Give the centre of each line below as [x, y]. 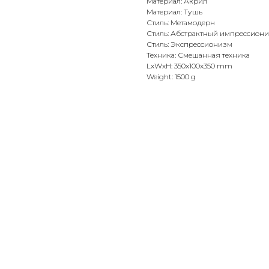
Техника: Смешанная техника [198, 55]
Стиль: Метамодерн [181, 23]
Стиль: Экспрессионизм [189, 44]
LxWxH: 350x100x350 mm [189, 66]
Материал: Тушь [174, 12]
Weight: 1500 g [171, 77]
